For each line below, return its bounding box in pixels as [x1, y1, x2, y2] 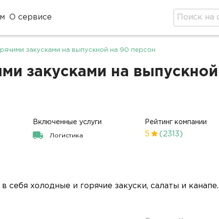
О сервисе [9, 14, 52, 21]
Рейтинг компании [145, 119, 207, 125]
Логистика [49, 133, 84, 138]
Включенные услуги [33, 119, 102, 125]
